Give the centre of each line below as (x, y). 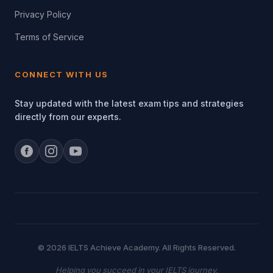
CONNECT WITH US (62, 74)
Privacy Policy (43, 14)
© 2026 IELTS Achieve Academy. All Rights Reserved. (136, 247)
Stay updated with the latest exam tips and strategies (129, 103)
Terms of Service (49, 37)
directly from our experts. (68, 117)
